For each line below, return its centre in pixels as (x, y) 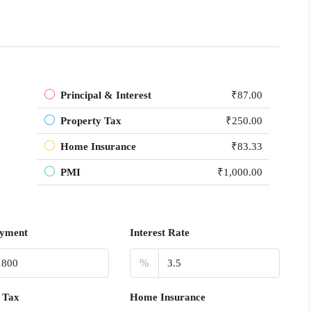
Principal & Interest (106, 95)
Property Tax (91, 121)
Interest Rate (159, 233)
